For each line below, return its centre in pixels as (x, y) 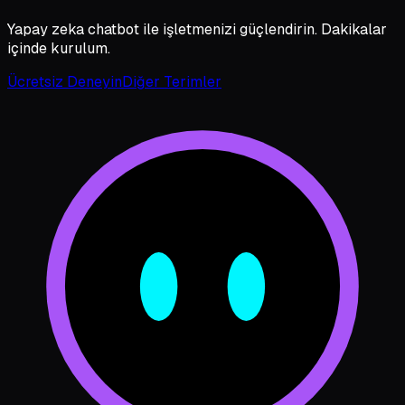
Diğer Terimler (172, 81)
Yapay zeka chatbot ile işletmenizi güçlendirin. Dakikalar (197, 29)
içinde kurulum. (59, 48)
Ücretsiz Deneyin (65, 81)
